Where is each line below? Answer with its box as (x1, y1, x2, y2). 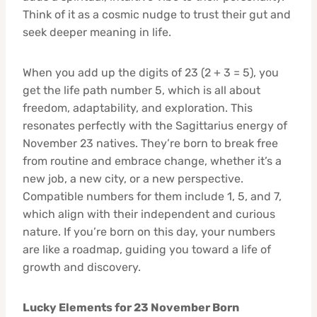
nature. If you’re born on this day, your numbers (23, 224, 275, 238)
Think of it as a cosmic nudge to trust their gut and (23, 7, 291, 21)
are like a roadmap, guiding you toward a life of (23, 242, 271, 256)
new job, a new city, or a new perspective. (23, 171, 243, 185)
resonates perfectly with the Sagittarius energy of (23, 118, 287, 132)
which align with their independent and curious (23, 207, 275, 221)
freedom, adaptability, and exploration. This (23, 100, 253, 115)
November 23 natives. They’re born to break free (23, 136, 278, 150)
